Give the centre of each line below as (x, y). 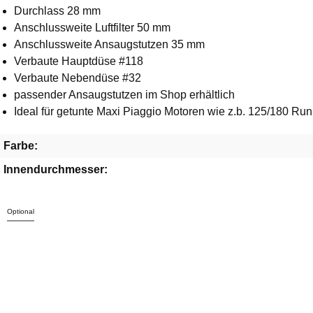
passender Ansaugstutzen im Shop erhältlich (124, 95)
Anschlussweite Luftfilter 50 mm (92, 28)
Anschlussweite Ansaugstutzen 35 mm (109, 44)
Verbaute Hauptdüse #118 (79, 61)
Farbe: (21, 146)
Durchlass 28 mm (57, 11)
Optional (21, 211)
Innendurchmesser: (56, 169)
